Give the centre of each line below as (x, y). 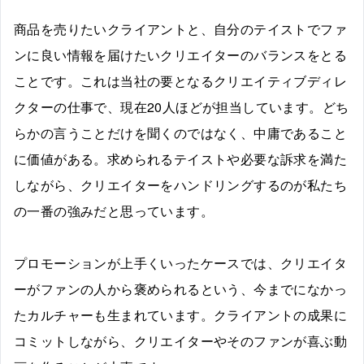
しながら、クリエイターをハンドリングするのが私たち (180, 185)
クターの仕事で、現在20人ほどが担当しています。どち (182, 107)
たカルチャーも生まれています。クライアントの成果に (180, 315)
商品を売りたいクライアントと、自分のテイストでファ (180, 29)
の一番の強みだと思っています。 (114, 211)
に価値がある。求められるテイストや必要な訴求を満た (180, 159)
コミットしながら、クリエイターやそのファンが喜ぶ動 (180, 341)
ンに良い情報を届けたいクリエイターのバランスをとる (180, 55)
